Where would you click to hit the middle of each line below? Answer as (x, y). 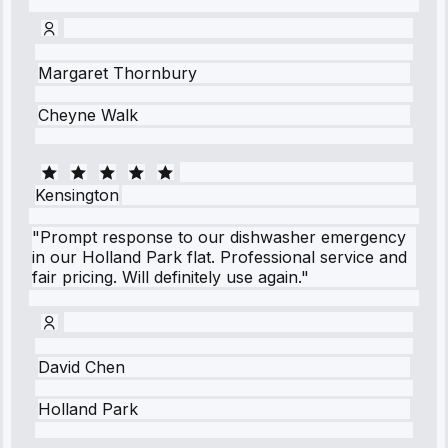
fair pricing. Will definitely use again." (170, 277)
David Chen (81, 367)
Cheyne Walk (88, 115)
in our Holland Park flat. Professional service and (219, 257)
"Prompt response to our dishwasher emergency (219, 237)
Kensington (77, 195)
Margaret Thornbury (117, 73)
